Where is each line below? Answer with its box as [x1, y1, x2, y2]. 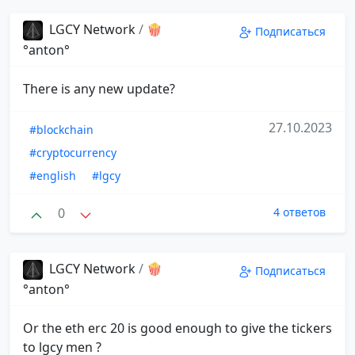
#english [29, 167, 76, 183]
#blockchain [29, 121, 94, 137]
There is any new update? [23, 79, 175, 97]
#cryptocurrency [29, 144, 116, 160]
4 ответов [273, 204, 326, 219]
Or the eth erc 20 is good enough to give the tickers [23, 319, 332, 338]
